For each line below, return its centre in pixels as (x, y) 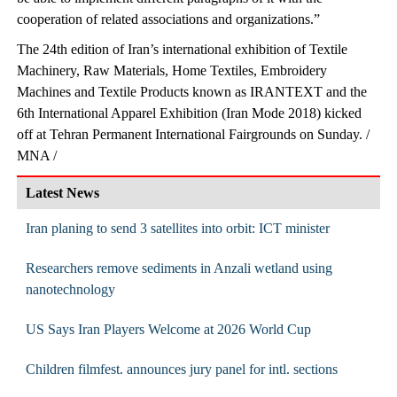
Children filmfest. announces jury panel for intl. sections (181, 369)
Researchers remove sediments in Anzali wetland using (179, 268)
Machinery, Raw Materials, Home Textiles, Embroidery (171, 70)
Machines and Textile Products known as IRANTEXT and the (191, 91)
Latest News (62, 192)
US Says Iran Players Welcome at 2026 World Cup (168, 329)
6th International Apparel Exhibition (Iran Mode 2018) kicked (189, 113)
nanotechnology (70, 289)
